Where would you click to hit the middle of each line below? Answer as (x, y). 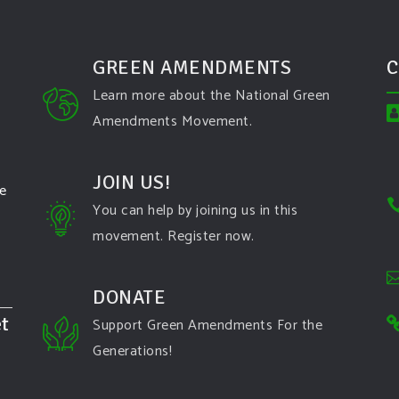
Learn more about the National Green (212, 96)
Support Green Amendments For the (208, 326)
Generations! (132, 351)
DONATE (129, 297)
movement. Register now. (174, 236)
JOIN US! (131, 182)
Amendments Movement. (172, 122)
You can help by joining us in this (195, 211)
